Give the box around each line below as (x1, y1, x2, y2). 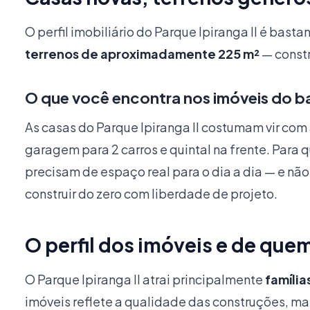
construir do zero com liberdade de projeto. (25, 185, 277, 201)
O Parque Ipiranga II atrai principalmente (25, 271, 265, 287)
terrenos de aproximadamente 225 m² (25, 46, 259, 62)
